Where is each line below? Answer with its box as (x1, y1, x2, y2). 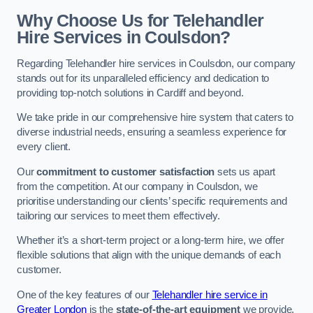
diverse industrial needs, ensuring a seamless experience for (17, 126, 287, 138)
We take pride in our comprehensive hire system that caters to (17, 112, 294, 124)
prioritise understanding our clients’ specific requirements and (17, 195, 287, 207)
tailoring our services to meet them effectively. (17, 210, 221, 221)
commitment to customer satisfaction (36, 166, 215, 177)
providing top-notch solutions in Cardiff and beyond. (17, 87, 244, 99)
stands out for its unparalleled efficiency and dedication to (17, 72, 270, 84)
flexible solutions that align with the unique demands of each (17, 249, 282, 261)
